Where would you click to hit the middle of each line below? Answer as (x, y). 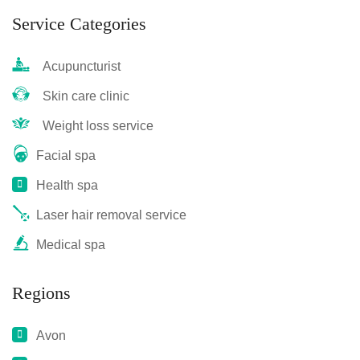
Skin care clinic (83, 96)
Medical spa (71, 245)
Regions (41, 293)
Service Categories (79, 24)
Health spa (67, 185)
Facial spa (66, 155)
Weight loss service (95, 126)
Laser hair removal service (111, 215)
